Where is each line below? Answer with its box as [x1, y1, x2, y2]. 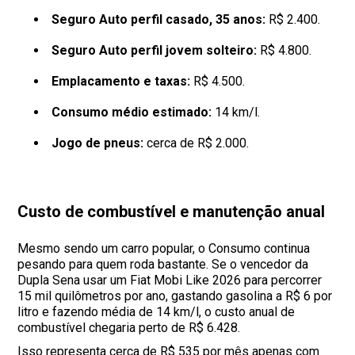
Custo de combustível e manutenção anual [17, 202, 326, 222]
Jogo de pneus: [51, 136, 143, 151]
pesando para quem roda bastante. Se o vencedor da [17, 257, 309, 273]
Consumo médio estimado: [51, 105, 212, 120]
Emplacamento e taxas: [51, 74, 190, 90]
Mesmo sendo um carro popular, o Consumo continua [17, 241, 311, 257]
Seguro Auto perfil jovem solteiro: [51, 43, 257, 59]
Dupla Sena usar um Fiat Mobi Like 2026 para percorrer [17, 273, 323, 288]
